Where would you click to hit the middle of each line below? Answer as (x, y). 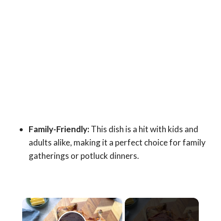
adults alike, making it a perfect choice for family (117, 143)
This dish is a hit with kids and (144, 129)
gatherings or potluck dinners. (84, 156)
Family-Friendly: (59, 129)
